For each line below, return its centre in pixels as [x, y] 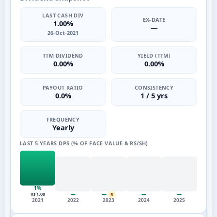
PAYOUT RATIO [63, 87]
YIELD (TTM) [154, 55]
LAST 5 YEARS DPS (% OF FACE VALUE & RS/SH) [84, 143]
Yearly [63, 127]
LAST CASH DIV [63, 15]
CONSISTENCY [154, 87]
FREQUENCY [63, 119]
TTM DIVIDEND [63, 55]
